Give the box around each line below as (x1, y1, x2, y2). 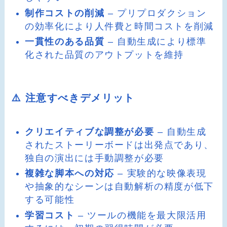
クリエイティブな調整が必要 (25, 126, 155, 137)
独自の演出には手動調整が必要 (25, 153, 164, 163)
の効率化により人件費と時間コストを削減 (25, 21, 214, 31)
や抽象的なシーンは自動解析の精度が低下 (25, 181, 214, 192)
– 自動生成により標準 (104, 36, 207, 47)
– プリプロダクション (104, 8, 207, 18)
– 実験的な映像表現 (114, 168, 207, 179)
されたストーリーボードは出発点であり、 (25, 139, 214, 150)
